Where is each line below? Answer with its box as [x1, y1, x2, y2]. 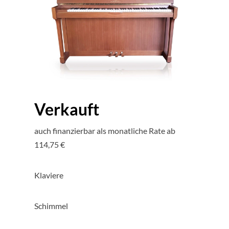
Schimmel [34, 201, 68, 211]
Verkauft [34, 99, 100, 120]
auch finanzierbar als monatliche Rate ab [34, 126, 176, 136]
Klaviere [34, 170, 64, 180]
